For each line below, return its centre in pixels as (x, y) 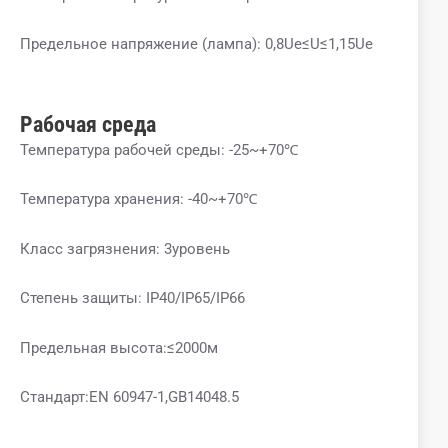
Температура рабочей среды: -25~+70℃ (159, 149)
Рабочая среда (88, 124)
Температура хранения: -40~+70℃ (139, 199)
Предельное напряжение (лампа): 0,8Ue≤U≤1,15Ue (196, 44)
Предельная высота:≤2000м (119, 347)
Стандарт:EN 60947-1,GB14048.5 (129, 397)
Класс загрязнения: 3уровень (125, 248)
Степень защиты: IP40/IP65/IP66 (132, 298)
